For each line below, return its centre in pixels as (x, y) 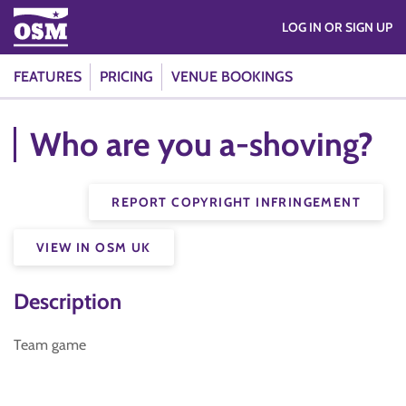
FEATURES (48, 77)
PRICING (126, 77)
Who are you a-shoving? (202, 144)
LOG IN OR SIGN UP (358, 27)
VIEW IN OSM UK (94, 247)
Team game (50, 345)
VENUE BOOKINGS (232, 77)
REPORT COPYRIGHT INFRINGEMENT (236, 202)
